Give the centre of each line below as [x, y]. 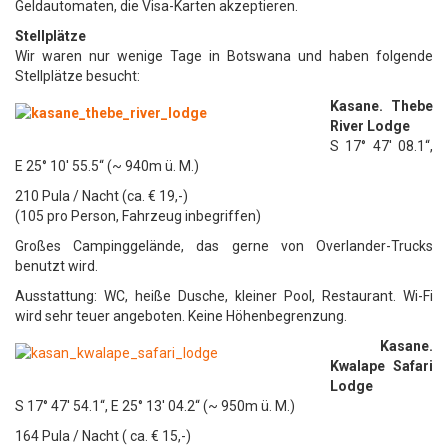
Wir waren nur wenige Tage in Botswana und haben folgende [224, 56]
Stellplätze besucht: [77, 76]
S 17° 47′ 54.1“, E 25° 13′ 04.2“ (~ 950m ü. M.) [155, 406]
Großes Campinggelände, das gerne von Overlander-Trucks [224, 246]
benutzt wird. [56, 266]
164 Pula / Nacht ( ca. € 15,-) [103, 436]
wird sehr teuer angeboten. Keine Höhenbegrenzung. [181, 316]
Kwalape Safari [381, 366]
